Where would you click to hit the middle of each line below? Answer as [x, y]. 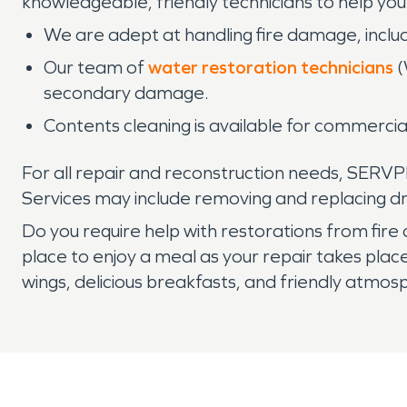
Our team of [96, 67]
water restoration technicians [271, 67]
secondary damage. [126, 93]
